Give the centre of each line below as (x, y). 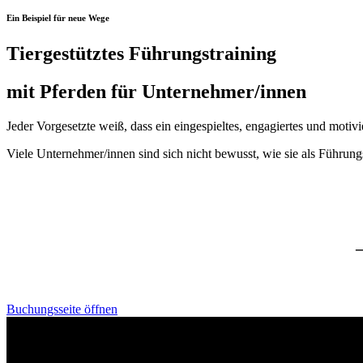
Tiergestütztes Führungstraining (141, 53)
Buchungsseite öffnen (62, 310)
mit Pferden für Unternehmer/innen (156, 91)
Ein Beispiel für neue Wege (58, 17)
